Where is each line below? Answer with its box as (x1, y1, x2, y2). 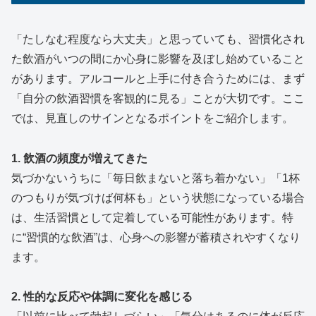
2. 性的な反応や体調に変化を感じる (11, 291, 193, 303)
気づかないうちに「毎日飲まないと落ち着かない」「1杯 (11, 171, 300, 184)
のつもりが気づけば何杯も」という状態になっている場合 (11, 191, 305, 204)
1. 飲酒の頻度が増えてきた (11, 152, 147, 164)
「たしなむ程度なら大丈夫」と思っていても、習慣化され (11, 32, 305, 45)
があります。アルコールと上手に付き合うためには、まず (11, 72, 305, 85)
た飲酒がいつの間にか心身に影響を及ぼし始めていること (11, 52, 305, 65)
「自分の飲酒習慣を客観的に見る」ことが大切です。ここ (11, 92, 305, 104)
